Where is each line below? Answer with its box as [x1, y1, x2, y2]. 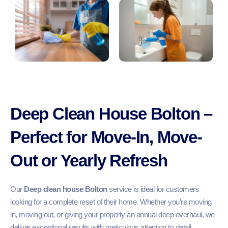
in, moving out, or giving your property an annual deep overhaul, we [10, 210, 215, 219]
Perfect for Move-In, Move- [10, 128, 202, 147]
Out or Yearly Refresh [10, 151, 167, 170]
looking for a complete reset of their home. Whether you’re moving [10, 197, 212, 207]
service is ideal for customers [107, 185, 199, 194]
